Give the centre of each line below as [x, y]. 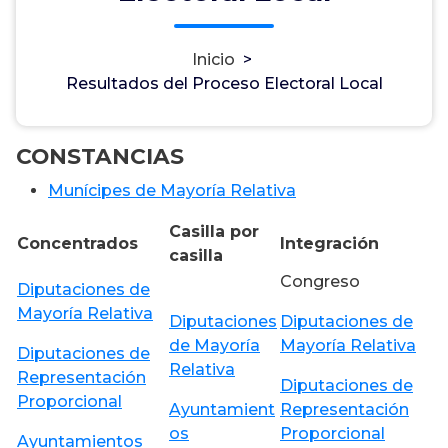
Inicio [213, 59]
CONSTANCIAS [100, 155]
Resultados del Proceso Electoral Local [224, 83]
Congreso [320, 281]
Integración [329, 243]
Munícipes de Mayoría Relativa [172, 190]
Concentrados [77, 243]
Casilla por [214, 231]
